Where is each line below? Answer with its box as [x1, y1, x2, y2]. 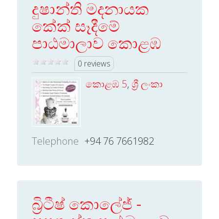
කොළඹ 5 [86, 77, 127, 90]
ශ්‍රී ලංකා [131, 77, 163, 90]
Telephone [32, 134, 79, 148]
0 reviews [78, 58, 110, 69]
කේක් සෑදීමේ [32, 15, 120, 36]
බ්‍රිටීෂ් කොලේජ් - [32, 193, 141, 214]
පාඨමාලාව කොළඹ [32, 32, 161, 53]
